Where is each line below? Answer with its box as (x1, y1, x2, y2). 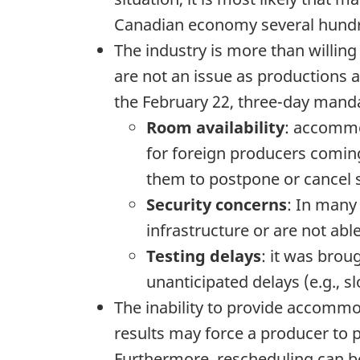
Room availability (146, 117, 284, 138)
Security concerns (146, 194, 287, 215)
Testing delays (146, 245, 261, 267)
